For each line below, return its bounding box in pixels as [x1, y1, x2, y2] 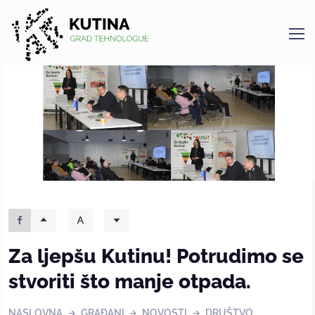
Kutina [8, 45, 51, 60]
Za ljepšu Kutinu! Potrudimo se [8, 243, 304, 268]
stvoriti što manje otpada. [8, 269, 251, 293]
